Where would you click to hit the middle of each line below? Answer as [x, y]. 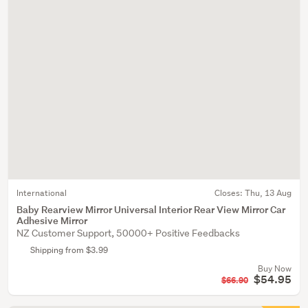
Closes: [230, 193]
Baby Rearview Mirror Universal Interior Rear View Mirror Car [151, 209]
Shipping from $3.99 [69, 250]
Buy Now [275, 268]
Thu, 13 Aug [268, 193]
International [42, 193]
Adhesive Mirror [52, 220]
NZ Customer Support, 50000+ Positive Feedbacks [128, 233]
